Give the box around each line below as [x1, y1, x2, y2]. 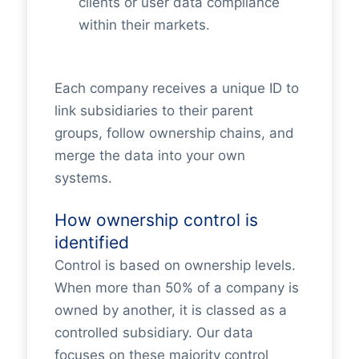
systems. [54, 169, 112, 186]
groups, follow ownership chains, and [54, 124, 294, 141]
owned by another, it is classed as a [54, 302, 287, 318]
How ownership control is [54, 210, 258, 230]
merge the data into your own [54, 147, 245, 163]
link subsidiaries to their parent [54, 102, 253, 119]
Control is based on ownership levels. [54, 257, 296, 273]
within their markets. [78, 16, 210, 33]
